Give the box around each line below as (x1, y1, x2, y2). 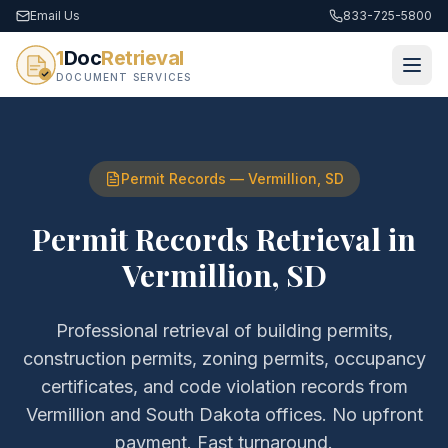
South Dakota (145, 404, 260, 425)
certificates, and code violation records (40, 376, 364, 397)
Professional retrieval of (55, 320, 257, 341)
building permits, (256, 320, 393, 341)
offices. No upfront (259, 404, 423, 425)
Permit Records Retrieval (32, 219, 381, 259)
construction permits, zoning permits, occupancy (22, 348, 426, 369)
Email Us (30, 8, 80, 23)
